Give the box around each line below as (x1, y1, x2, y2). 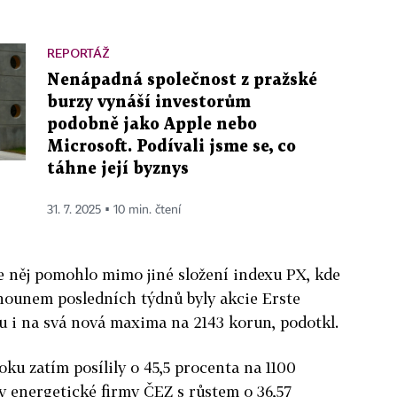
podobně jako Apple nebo (47, 116, 257, 132)
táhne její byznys (47, 160, 189, 176)
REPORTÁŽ (47, 44, 110, 60)
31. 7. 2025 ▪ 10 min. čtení (47, 203, 181, 216)
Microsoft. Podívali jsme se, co (47, 138, 296, 154)
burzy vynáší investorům (47, 94, 251, 110)
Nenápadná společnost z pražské (47, 72, 317, 88)
